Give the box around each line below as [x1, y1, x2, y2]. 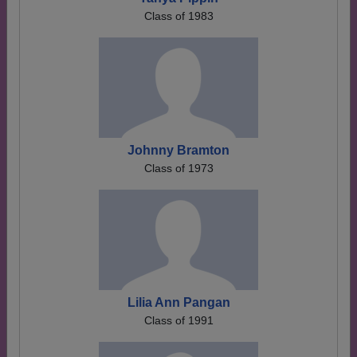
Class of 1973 [143, 162, 214, 175]
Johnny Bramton [127, 143, 229, 157]
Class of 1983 [143, 10, 214, 22]
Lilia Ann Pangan [127, 296, 230, 309]
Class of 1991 [143, 314, 214, 327]
